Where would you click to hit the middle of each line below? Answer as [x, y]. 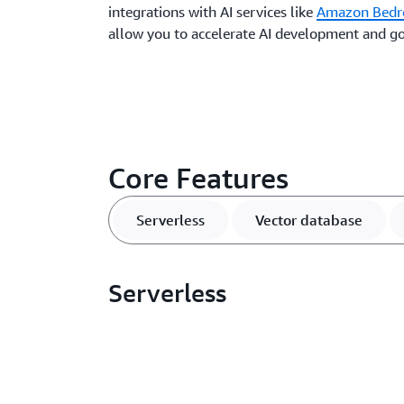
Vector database [308, 220]
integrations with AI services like [213, 12]
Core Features [198, 178]
